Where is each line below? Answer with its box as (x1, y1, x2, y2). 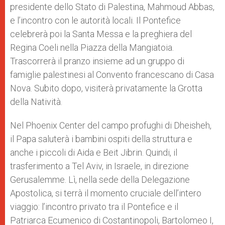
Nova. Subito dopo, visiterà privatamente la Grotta (10, 83, 202, 93)
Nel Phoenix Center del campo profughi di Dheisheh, (10, 120, 211, 131)
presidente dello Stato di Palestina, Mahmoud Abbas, (10, 2, 214, 12)
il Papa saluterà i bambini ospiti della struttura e (10, 134, 192, 144)
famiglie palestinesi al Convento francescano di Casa (10, 69, 214, 80)
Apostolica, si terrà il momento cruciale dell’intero (10, 188, 201, 198)
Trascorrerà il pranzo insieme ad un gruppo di (10, 56, 184, 66)
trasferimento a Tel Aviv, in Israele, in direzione (10, 161, 189, 171)
